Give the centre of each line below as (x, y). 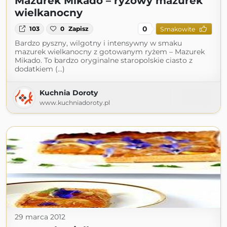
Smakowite (177, 29)
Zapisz (79, 29)
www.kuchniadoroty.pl (75, 103)
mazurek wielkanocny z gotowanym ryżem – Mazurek (110, 52)
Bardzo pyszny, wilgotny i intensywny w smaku (98, 43)
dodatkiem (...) (40, 69)
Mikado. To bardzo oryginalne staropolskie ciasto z (104, 60)
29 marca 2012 (40, 217)
